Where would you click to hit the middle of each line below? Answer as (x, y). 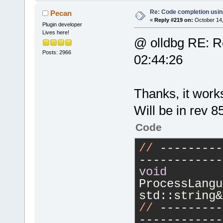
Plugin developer (62, 24)
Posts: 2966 (56, 52)
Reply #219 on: (173, 20)
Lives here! (56, 32)
